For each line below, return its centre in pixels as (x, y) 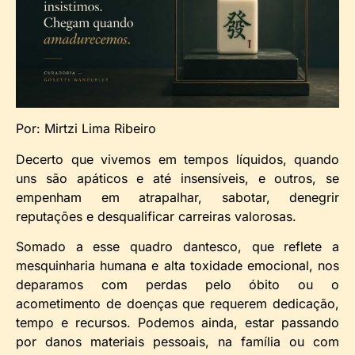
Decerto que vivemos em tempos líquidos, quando (177, 159)
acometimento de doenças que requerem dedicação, (177, 304)
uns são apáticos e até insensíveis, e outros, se (177, 178)
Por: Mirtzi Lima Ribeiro (86, 129)
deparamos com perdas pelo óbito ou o (177, 285)
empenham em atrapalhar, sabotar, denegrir (177, 197)
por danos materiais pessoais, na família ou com (177, 342)
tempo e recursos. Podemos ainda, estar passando (177, 323)
